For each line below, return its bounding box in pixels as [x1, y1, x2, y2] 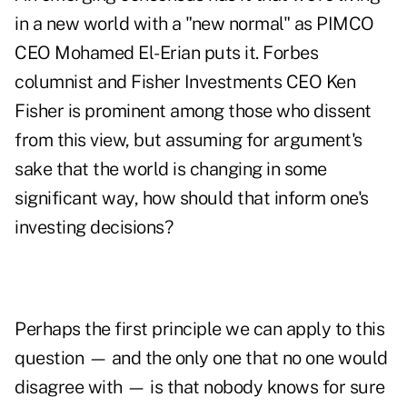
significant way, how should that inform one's [15, 187, 369, 210]
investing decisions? [15, 216, 173, 239]
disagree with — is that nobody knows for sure [15, 376, 385, 399]
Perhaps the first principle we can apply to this [15, 318, 384, 341]
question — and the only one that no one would [15, 347, 388, 370]
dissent [313, 100, 372, 123]
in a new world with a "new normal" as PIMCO [15, 13, 374, 35]
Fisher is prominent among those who [15, 100, 313, 123]
